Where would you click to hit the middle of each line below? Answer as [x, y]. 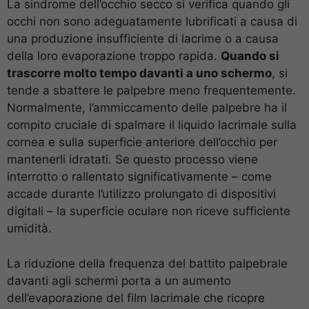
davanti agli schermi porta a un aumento [119, 280]
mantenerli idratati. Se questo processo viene [132, 160]
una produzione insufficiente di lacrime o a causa [143, 39]
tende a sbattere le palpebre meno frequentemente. [151, 91]
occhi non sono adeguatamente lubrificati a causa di [152, 22]
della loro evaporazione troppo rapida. [114, 56]
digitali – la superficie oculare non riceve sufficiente [149, 211]
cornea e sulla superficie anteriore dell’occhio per [142, 142]
